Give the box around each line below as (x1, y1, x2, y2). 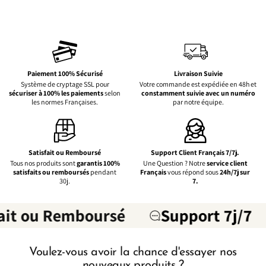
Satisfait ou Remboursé (28, 147, 102, 157)
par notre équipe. (172, 97, 224, 106)
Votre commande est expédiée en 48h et (140, 79, 257, 88)
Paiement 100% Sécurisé (27, 68, 103, 78)
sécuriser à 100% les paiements (9, 88, 104, 97)
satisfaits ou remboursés (13, 167, 90, 176)
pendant (89, 167, 117, 176)
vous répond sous (166, 167, 220, 176)
